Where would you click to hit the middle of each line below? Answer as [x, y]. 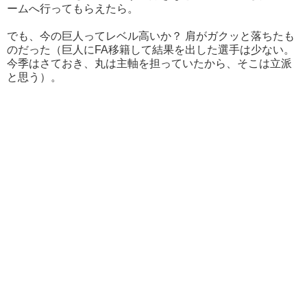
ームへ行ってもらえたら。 [73, 9]
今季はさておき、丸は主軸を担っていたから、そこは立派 [149, 64]
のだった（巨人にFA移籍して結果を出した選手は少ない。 [151, 50]
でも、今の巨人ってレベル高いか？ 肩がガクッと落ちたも [151, 36]
